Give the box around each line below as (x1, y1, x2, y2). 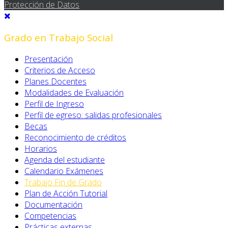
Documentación (24, 198, 82, 210)
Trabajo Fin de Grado (24, 176, 102, 188)
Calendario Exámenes (24, 165, 103, 177)
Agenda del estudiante (24, 154, 105, 165)
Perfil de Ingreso (24, 98, 84, 109)
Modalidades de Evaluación (24, 87, 124, 98)
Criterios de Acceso (24, 64, 95, 76)
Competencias (24, 210, 76, 221)
